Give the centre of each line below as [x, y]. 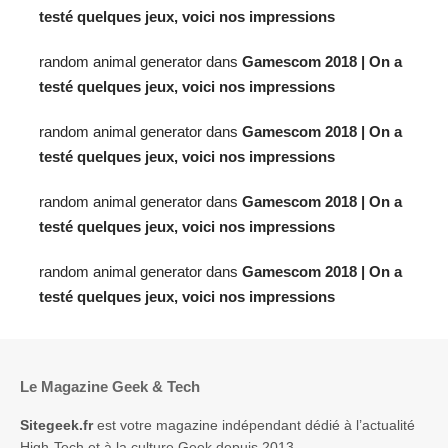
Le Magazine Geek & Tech [110, 387]
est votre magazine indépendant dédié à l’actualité [254, 425]
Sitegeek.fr [56, 425]
